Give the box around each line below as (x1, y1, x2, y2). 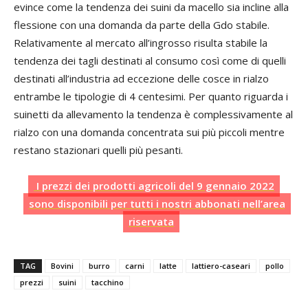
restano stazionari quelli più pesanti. (14, 142, 183, 157)
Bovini (51, 260, 74, 271)
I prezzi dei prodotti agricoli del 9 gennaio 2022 (34, 178, 274, 192)
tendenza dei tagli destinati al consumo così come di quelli (14, 53, 286, 67)
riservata (129, 214, 174, 228)
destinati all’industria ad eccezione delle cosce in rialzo (14, 71, 269, 85)
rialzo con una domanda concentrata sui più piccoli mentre (14, 124, 285, 139)
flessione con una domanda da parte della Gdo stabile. (14, 17, 269, 32)
